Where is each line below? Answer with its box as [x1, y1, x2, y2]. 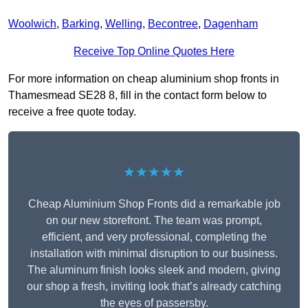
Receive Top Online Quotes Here [74, 45, 234, 58]
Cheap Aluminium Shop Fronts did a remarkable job [27, 198, 280, 210]
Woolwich [8, 18, 56, 30]
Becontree [148, 18, 198, 30]
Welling [105, 18, 142, 30]
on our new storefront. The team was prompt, [46, 214, 262, 227]
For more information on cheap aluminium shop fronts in [8, 73, 279, 85]
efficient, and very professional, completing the [41, 231, 267, 243]
